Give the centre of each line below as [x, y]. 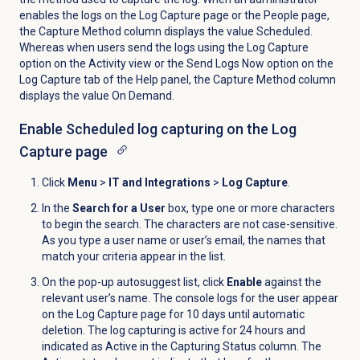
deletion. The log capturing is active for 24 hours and [173, 331]
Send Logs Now [225, 64]
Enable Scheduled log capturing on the [145, 129]
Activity [107, 64]
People [281, 16]
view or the [156, 64]
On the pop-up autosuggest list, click [134, 282]
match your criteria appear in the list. [133, 257]
